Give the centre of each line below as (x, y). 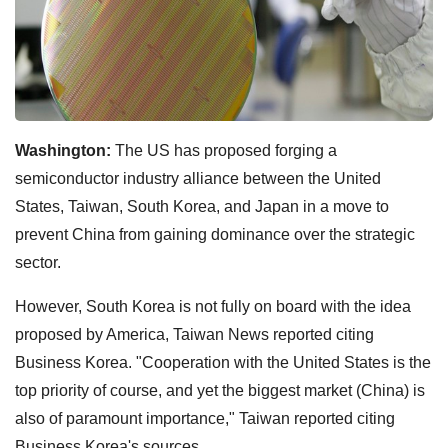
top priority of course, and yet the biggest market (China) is (220, 390)
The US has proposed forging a (224, 150)
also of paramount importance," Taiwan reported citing (205, 418)
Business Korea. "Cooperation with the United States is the (223, 362)
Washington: (63, 150)
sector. (38, 262)
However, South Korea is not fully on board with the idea (213, 306)
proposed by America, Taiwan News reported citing (194, 334)
